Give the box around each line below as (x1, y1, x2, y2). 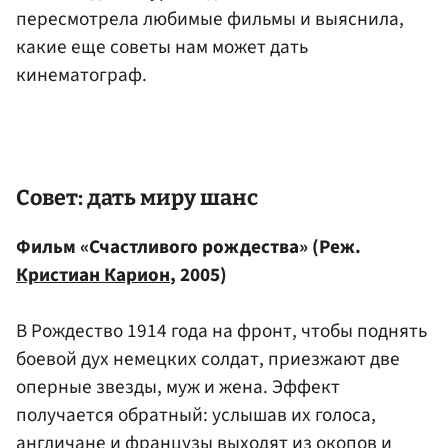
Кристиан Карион (16, 260, 170, 289)
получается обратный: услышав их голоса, (16, 400, 376, 429)
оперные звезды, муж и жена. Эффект (16, 372, 340, 401)
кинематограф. (16, 60, 147, 89)
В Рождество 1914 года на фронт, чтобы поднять (16, 316, 427, 345)
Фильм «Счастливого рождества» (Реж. (16, 232, 361, 261)
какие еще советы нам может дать (16, 32, 308, 61)
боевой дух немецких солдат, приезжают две (16, 344, 400, 373)
